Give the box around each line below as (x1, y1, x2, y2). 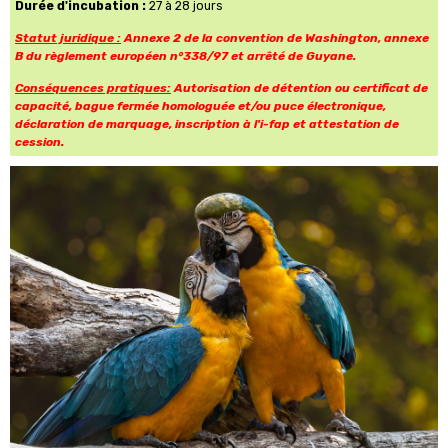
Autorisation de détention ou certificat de (171, 81, 428, 95)
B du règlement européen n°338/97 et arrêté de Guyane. (15, 49, 356, 63)
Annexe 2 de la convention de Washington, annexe (121, 31, 429, 45)
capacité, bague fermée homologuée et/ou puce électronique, (15, 99, 386, 113)
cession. (15, 135, 64, 149)
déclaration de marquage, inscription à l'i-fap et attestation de (15, 117, 399, 131)
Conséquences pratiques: (15, 81, 171, 95)
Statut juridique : (15, 31, 121, 45)
